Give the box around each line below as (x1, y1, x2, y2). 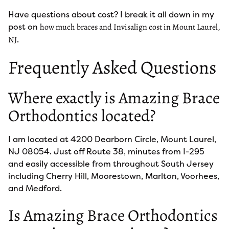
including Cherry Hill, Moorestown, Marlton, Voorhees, (8, 170, 219, 181)
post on (8, 21, 40, 32)
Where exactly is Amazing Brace (8, 86, 220, 109)
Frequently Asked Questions (8, 55, 216, 80)
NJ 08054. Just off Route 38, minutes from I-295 (8, 146, 204, 157)
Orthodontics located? (8, 104, 156, 127)
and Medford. (8, 182, 62, 194)
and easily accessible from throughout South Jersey (8, 158, 214, 169)
